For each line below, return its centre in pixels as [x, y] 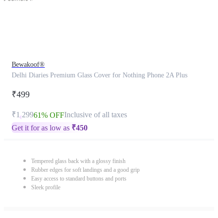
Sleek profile [46, 187]
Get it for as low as [42, 128]
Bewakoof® [28, 64]
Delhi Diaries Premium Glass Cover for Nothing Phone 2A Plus [100, 75]
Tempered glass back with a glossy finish [78, 161]
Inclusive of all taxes [96, 115]
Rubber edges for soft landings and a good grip [85, 170]
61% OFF [49, 115]
